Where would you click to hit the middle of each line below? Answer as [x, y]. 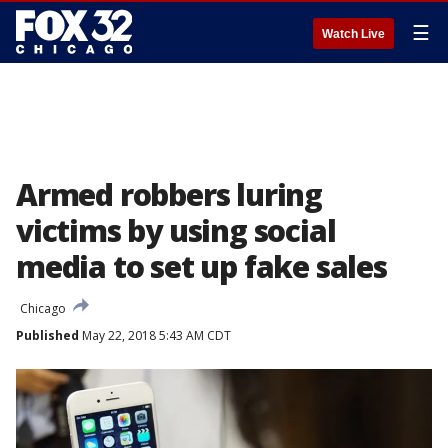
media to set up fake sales [201, 266]
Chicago [43, 308]
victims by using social [176, 230]
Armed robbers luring [169, 194]
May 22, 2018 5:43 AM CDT [155, 335]
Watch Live [353, 34]
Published [47, 335]
